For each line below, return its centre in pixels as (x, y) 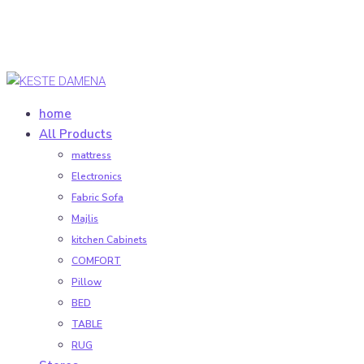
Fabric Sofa (97, 197)
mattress (91, 155)
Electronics (97, 176)
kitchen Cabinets (109, 240)
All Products (76, 134)
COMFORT (96, 261)
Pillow (87, 282)
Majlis (85, 219)
